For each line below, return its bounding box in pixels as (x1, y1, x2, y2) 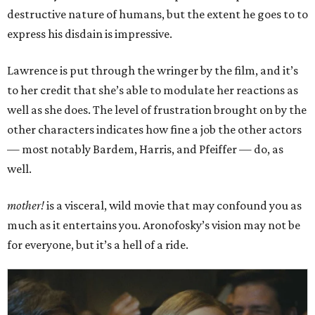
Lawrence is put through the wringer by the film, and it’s (7, 63, 298, 77)
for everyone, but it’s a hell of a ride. (7, 238, 188, 252)
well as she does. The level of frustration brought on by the (7, 103, 307, 117)
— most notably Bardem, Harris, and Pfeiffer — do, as (7, 142, 283, 156)
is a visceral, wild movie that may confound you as (44, 198, 302, 212)
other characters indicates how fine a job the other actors (7, 122, 302, 136)
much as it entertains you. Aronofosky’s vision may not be (7, 218, 300, 232)
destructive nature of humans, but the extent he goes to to (7, 7, 308, 21)
